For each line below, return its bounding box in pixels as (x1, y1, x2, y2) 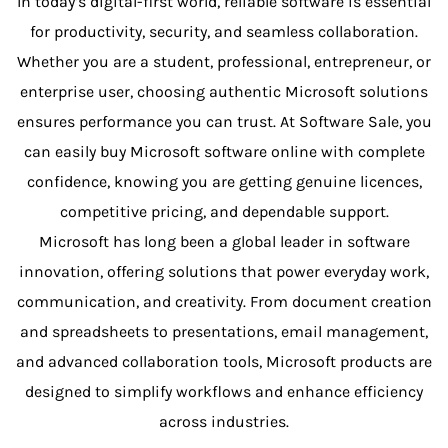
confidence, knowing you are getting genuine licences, (26, 172, 422, 192)
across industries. (159, 412, 289, 432)
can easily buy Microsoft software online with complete (23, 142, 425, 162)
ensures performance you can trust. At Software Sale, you (16, 112, 432, 132)
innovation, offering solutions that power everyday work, (19, 262, 429, 282)
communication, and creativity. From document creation (16, 292, 432, 312)
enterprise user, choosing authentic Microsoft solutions (20, 82, 428, 102)
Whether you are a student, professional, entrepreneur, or (17, 52, 431, 72)
